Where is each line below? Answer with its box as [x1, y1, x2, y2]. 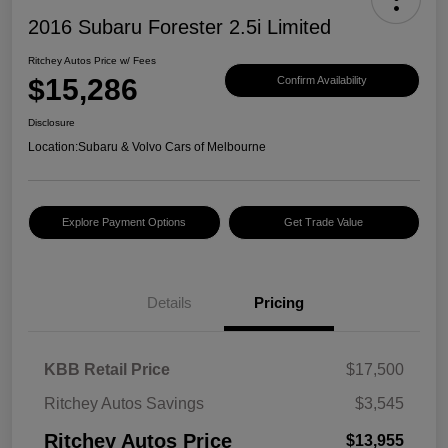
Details [146, 294, 192, 312]
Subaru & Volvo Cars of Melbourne [78, 140, 266, 155]
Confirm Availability [277, 73, 367, 86]
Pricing [254, 294, 304, 312]
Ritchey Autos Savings [44, 395, 204, 413]
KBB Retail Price [44, 361, 170, 379]
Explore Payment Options [62, 216, 187, 229]
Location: [28, 140, 78, 155]
